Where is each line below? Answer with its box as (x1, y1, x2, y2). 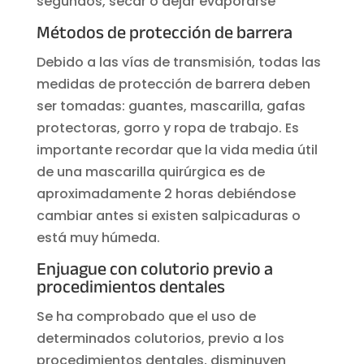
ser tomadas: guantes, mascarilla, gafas (36, 96, 305, 115)
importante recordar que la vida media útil (36, 140, 318, 159)
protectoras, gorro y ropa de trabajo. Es (36, 118, 299, 137)
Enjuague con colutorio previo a (36, 256, 273, 284)
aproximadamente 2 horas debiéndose (36, 184, 296, 203)
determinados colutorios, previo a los (36, 328, 284, 348)
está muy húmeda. (36, 227, 160, 247)
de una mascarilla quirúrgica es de (36, 162, 265, 181)
